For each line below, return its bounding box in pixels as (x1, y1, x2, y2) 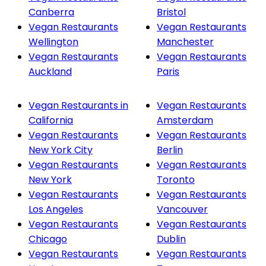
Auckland (28, 64, 72, 78)
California (28, 113, 73, 127)
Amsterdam (157, 113, 213, 127)
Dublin (157, 232, 186, 246)
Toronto (157, 172, 195, 186)
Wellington (28, 34, 78, 49)
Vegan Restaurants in (28, 98, 128, 112)
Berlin (157, 142, 183, 157)
